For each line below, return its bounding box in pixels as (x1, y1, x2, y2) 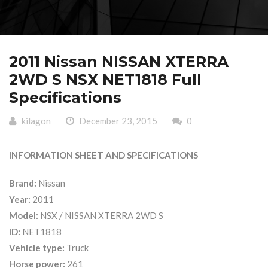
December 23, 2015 (79, 115, 157, 126)
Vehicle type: (9, 242, 65, 253)
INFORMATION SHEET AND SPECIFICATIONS (9, 149, 198, 160)
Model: (9, 209, 38, 221)
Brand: (9, 177, 36, 188)
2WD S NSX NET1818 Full (9, 71, 202, 89)
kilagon (22, 115, 51, 126)
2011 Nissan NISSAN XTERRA (9, 53, 229, 71)
